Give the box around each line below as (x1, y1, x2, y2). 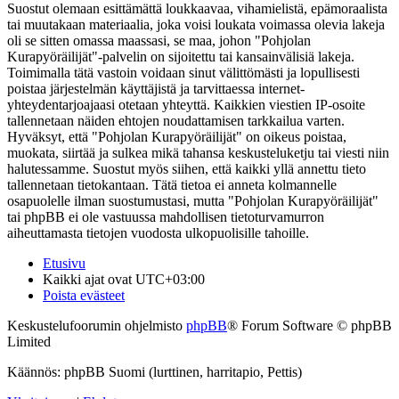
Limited (7, 334, 51, 350)
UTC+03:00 (135, 272, 205, 288)
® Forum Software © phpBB (227, 318, 392, 334)
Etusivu (43, 256, 85, 272)
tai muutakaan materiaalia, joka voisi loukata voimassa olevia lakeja (7, 17, 385, 33)
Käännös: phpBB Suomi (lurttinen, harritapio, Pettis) (7, 364, 302, 380)
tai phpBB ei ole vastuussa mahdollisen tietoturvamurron (7, 209, 324, 225)
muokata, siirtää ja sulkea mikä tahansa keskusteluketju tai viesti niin (7, 145, 389, 161)
